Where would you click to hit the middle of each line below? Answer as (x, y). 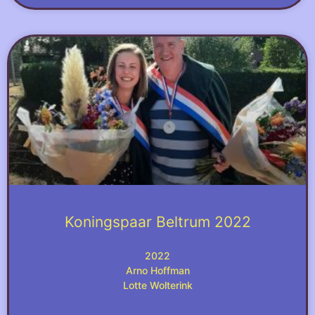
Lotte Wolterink (157, 285)
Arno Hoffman (157, 270)
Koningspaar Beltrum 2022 (157, 222)
